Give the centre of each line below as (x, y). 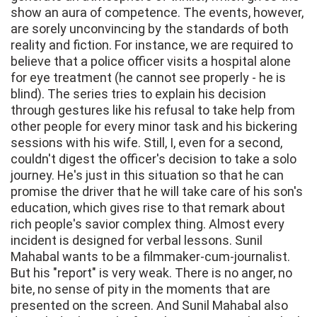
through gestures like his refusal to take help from (153, 110)
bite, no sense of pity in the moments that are (140, 289)
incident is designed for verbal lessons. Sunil (137, 241)
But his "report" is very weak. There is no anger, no (151, 273)
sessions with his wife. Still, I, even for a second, (146, 143)
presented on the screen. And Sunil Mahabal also (149, 306)
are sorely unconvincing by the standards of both (150, 29)
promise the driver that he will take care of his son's (157, 192)
